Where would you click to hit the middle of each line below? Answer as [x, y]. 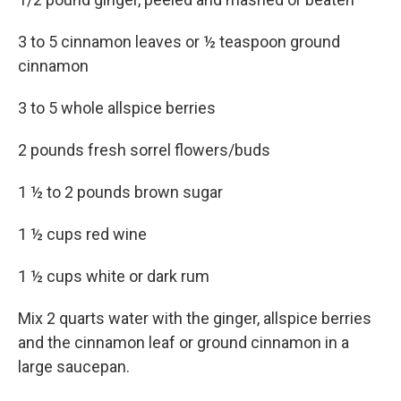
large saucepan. [74, 367]
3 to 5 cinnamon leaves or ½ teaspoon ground [179, 42]
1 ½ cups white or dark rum [114, 276]
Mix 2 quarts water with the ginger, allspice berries [195, 318]
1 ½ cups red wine [82, 234]
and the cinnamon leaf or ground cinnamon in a [183, 342]
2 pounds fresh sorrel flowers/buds [144, 150]
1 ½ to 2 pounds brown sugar [120, 192]
